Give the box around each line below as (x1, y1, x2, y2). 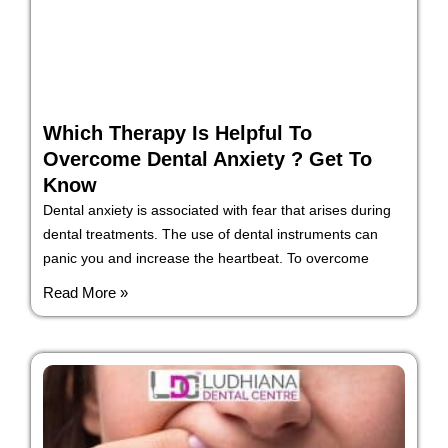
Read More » (43, 283, 128, 301)
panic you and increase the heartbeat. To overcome (43, 249, 369, 266)
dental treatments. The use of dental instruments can (43, 225, 378, 242)
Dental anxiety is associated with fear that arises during (43, 201, 391, 218)
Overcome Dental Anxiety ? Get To (43, 147, 372, 170)
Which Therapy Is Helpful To (43, 121, 312, 144)
